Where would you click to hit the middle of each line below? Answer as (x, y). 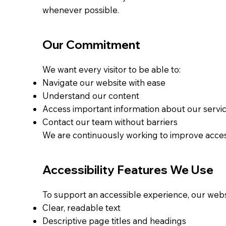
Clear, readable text (81, 207)
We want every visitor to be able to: (111, 69)
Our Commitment (91, 44)
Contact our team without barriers (110, 122)
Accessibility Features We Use (128, 169)
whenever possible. (81, 10)
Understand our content (91, 95)
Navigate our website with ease (104, 82)
